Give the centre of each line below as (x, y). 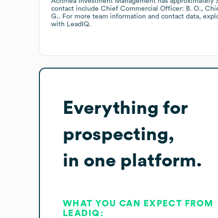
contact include (76, 9)
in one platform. (132, 160)
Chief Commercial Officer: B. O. (151, 9)
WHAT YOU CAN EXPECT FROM (138, 203)
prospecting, (118, 134)
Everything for (125, 108)
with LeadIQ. (71, 24)
